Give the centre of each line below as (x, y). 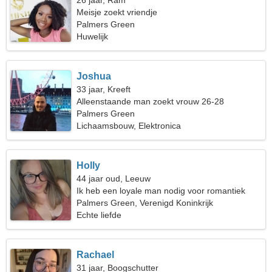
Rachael (96, 255)
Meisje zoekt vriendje (117, 12)
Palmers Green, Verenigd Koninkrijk (145, 203)
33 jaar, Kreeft (104, 89)
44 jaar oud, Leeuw (114, 178)
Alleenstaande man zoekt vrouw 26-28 (151, 101)
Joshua (94, 76)
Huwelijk (93, 36)
